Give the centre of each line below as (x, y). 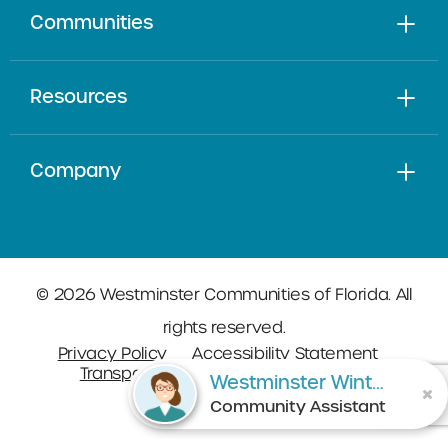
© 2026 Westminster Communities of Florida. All (224, 295)
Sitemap (347, 374)
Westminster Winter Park (378, 382)
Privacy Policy (112, 354)
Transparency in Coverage (184, 374)
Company (75, 171)
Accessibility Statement (285, 354)
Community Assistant (298, 406)
